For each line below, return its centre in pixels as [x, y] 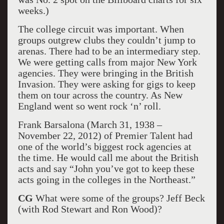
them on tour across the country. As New [100, 95]
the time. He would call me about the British [108, 157]
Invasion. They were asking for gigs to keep [106, 84]
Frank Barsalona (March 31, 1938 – [90, 124]
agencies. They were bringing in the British [105, 73]
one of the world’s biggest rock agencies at [104, 146]
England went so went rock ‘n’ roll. [89, 106]
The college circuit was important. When [101, 29]
